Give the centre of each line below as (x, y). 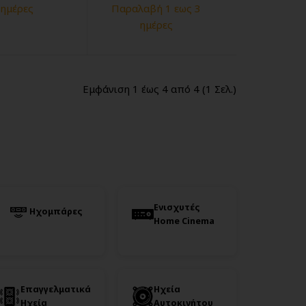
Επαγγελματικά (56, 290)
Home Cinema (184, 221)
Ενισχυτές (176, 208)
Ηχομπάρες (56, 212)
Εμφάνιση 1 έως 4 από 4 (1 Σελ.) (159, 89)
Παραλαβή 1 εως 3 (156, 9)
